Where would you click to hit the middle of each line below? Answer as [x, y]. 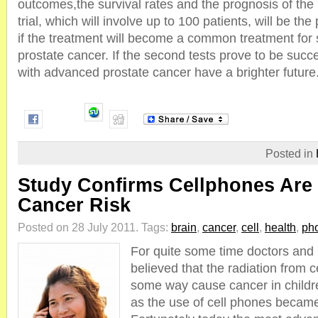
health [280, 227]
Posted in [291, 153]
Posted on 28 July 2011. [79, 227]
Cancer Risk [74, 205]
